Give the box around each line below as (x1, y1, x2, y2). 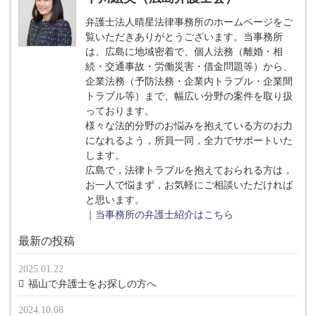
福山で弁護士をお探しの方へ (28, 279, 157, 290)
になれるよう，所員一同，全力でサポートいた (85, 135, 293, 147)
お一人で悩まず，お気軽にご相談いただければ (85, 180, 293, 191)
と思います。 (85, 195, 145, 206)
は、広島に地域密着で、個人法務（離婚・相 (85, 47, 284, 58)
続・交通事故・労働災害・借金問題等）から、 (85, 61, 293, 73)
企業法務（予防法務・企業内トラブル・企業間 (85, 76, 293, 87)
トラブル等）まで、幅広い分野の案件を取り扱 (85, 91, 293, 102)
